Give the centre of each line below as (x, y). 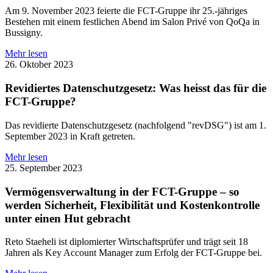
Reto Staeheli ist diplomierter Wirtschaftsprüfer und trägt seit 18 (126, 242)
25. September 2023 (44, 168)
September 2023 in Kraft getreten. (70, 136)
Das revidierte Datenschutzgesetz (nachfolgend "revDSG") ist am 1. (136, 125)
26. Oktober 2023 (39, 65)
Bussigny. (24, 33)
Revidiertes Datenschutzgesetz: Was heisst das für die (136, 88)
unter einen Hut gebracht (68, 218)
